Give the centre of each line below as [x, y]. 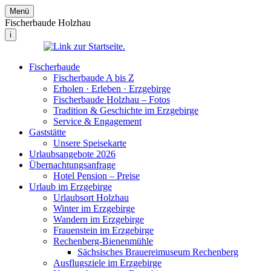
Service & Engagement [97, 121]
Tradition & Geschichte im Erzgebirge [126, 110]
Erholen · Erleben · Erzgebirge [112, 89]
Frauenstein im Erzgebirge [103, 230]
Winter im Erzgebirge [94, 208]
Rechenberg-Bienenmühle [103, 241]
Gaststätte [47, 132]
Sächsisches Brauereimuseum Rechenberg [158, 252]
